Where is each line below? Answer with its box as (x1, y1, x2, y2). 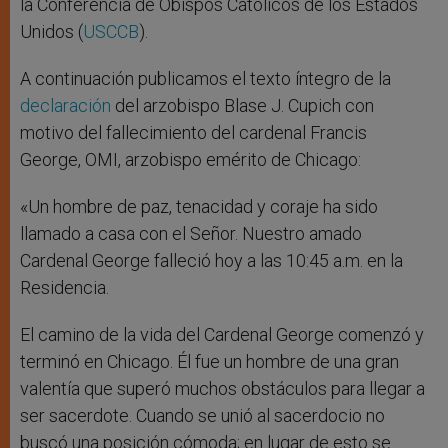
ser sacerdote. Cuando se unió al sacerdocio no (20, 405, 385, 427)
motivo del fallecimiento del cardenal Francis (20, 122, 367, 144)
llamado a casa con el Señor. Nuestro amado (20, 223, 362, 245)
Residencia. (20, 277, 109, 299)
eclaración (30, 95, 111, 117)
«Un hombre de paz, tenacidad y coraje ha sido (20, 196, 378, 218)
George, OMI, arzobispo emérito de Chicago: (20, 149, 361, 171)
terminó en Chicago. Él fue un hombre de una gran (20, 351, 399, 373)
